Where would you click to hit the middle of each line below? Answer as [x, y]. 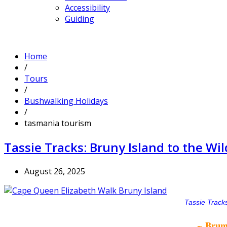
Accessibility [87, 7]
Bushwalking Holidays [66, 101]
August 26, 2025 [55, 171]
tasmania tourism [58, 123]
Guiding [80, 18]
